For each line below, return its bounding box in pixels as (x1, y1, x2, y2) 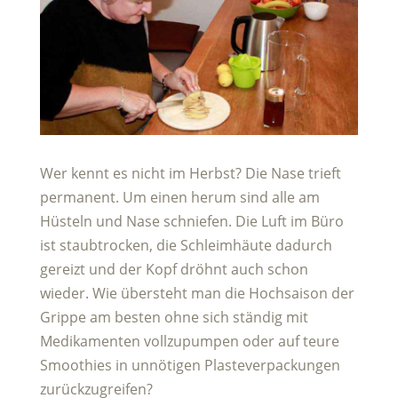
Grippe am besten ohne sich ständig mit (39, 306, 308, 327)
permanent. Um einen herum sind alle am (39, 187, 320, 207)
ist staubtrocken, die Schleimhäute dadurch (39, 235, 332, 255)
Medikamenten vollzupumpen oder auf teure (39, 330, 339, 351)
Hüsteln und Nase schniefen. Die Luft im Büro (39, 211, 344, 231)
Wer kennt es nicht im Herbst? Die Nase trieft (39, 163, 341, 183)
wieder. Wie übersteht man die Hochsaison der (39, 283, 354, 303)
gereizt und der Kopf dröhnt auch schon (39, 259, 308, 279)
